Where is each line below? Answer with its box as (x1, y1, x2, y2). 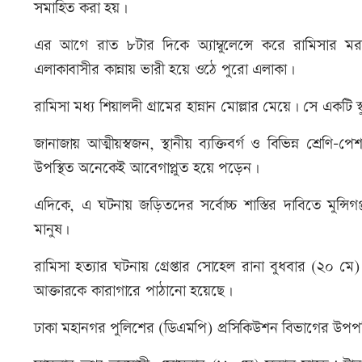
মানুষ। (34, 219, 70, 242)
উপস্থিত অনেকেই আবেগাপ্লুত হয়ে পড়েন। (34, 158, 259, 180)
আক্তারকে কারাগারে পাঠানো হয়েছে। (34, 280, 238, 303)
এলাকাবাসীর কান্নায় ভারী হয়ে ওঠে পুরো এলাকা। (34, 59, 295, 82)
